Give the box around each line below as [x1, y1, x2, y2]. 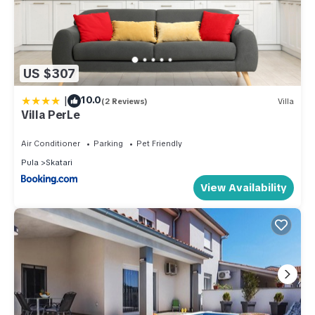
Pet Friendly [136, 139, 182, 149]
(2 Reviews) [101, 96, 148, 106]
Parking [94, 139, 123, 149]
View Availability [200, 181, 287, 195]
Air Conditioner [21, 139, 80, 149]
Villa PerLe [21, 108, 80, 123]
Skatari [46, 157, 72, 168]
